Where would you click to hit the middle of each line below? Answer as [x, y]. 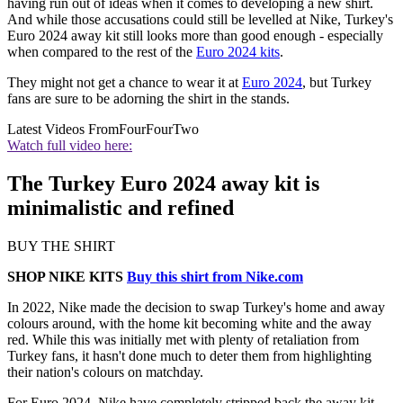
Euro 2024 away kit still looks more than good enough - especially [195, 36]
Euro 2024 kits [238, 52]
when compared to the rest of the [102, 52]
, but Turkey [337, 83]
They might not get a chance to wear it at [125, 83]
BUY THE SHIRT [61, 246]
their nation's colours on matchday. [105, 372]
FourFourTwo [159, 130]
